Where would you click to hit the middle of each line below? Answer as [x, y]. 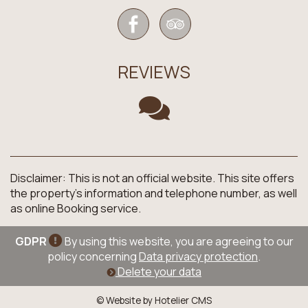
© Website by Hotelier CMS [154, 300]
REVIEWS [154, 72]
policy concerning [93, 256]
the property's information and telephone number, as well [154, 193]
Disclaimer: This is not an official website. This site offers [152, 178]
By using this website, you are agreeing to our [178, 241]
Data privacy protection [198, 256]
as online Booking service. [76, 208]
